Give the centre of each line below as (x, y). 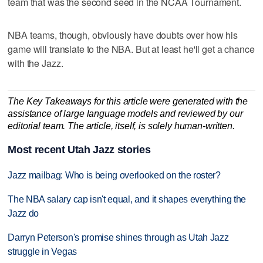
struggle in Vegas (42, 251)
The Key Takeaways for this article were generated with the (128, 101)
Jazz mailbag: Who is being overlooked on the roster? (114, 176)
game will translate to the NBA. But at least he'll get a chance (131, 49)
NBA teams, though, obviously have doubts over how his (123, 35)
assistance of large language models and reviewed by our (125, 113)
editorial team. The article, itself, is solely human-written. (121, 126)
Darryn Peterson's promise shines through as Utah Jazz (118, 237)
